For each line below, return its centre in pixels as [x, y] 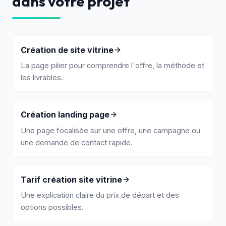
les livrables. [42, 78]
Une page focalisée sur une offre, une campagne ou [110, 130]
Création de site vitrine [67, 50]
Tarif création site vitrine [71, 179]
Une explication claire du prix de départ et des [100, 195]
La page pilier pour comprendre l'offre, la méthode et [112, 66]
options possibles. [52, 208]
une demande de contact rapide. [77, 143]
